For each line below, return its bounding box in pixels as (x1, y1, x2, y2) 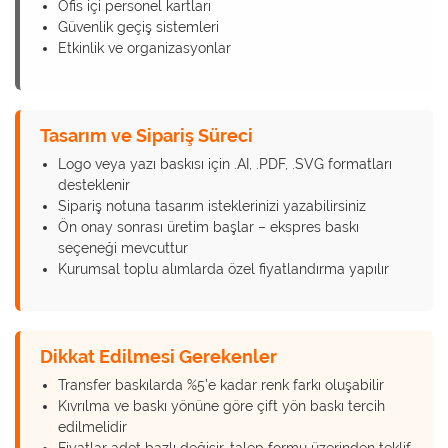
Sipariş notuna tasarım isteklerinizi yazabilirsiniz (58, 198, 366, 215)
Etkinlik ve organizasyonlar (58, 40, 231, 57)
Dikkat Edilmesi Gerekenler (40, 346, 277, 368)
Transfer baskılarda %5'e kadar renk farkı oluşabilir (58, 377, 384, 394)
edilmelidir (58, 419, 127, 436)
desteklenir (58, 177, 130, 194)
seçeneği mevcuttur (58, 240, 188, 257)
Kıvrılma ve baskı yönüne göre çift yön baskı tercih (58, 398, 385, 415)
